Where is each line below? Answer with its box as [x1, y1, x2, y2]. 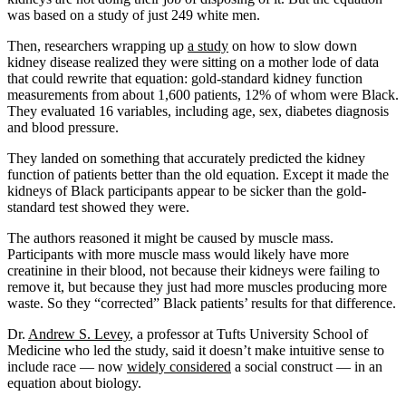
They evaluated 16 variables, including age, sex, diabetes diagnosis [7, 102, 389, 119]
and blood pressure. [7, 119, 119, 135]
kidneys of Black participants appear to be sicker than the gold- [7, 182, 366, 198]
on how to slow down [228, 37, 357, 53]
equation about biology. [7, 374, 141, 391]
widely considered [127, 358, 231, 374]
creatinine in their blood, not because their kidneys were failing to [7, 262, 380, 278]
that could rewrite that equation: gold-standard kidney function [7, 70, 362, 86]
